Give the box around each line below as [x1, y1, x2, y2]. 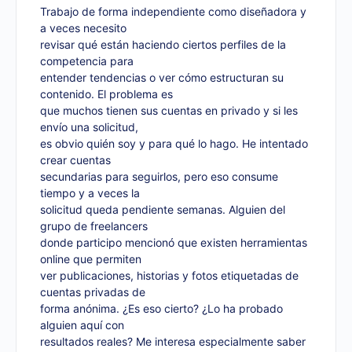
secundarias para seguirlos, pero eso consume [40, 170, 278, 183]
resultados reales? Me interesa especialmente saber [40, 335, 306, 348]
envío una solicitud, [40, 120, 138, 134]
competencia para [40, 54, 134, 68]
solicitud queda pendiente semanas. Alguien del [40, 203, 285, 216]
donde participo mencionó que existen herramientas [40, 236, 307, 249]
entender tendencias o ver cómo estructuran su [40, 71, 284, 84]
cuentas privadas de [40, 285, 145, 299]
